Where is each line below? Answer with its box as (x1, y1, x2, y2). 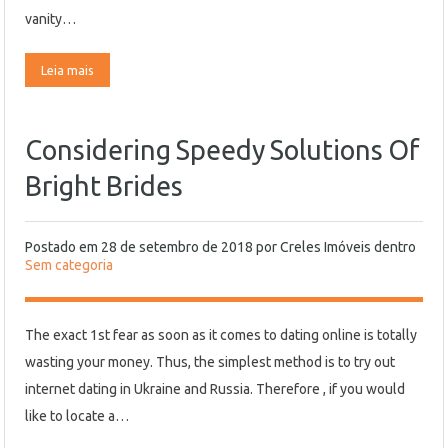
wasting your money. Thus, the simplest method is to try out (25, 354, 395, 370)
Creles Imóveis (280, 239, 371, 255)
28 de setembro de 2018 (101, 239, 253, 255)
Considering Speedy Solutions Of (25, 135, 420, 165)
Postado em (25, 239, 101, 255)
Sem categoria (25, 257, 113, 273)
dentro (371, 239, 416, 255)
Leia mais (41, 63, 94, 77)
